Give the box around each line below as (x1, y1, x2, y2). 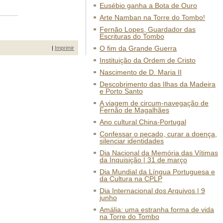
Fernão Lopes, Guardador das (100, 25, 196, 33)
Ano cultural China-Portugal (100, 118, 186, 126)
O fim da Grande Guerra (100, 44, 177, 52)
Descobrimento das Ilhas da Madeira (100, 80, 216, 88)
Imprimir (55, 45, 74, 51)
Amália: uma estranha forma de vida (100, 206, 214, 214)
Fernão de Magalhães (100, 106, 169, 114)
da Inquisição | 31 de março (100, 156, 187, 164)
